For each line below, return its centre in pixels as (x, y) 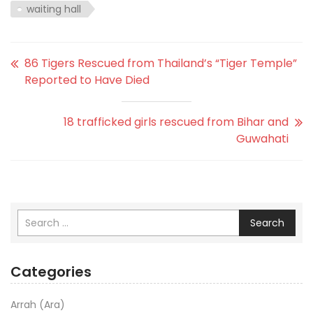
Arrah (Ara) (38, 304)
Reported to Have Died (87, 80)
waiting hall (54, 9)
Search (267, 223)
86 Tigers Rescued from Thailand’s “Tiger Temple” (161, 63)
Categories (51, 271)
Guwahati (262, 138)
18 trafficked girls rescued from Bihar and (176, 122)
